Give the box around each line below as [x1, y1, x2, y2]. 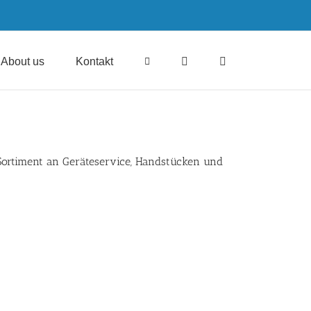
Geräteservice [62, 155, 131, 168]
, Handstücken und [131, 155, 223, 168]
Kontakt [76, 55, 113, 67]
